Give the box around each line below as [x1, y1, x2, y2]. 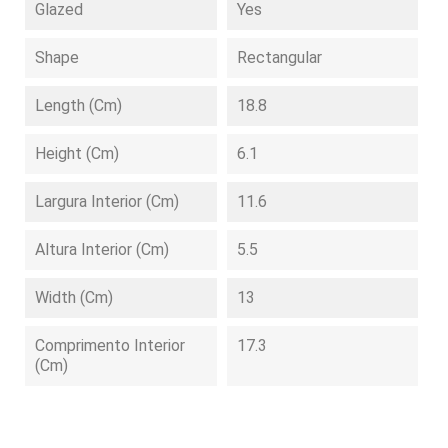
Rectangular [236, 48, 322, 67]
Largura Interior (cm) [35, 192, 179, 211]
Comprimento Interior [35, 336, 185, 355]
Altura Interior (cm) [35, 240, 169, 259]
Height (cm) [35, 144, 119, 163]
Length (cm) [35, 96, 122, 115]
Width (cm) [35, 288, 113, 307]
